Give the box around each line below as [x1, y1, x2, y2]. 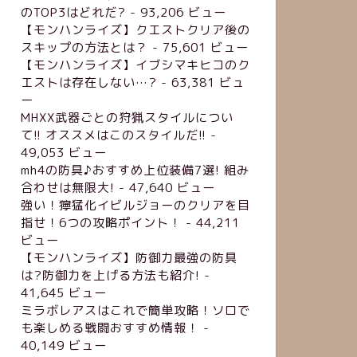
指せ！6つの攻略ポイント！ [20, 214, 182, 231]
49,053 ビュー [20, 143, 107, 161]
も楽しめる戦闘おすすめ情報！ [20, 319, 199, 336]
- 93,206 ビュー [125, 3, 226, 21]
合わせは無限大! [20, 178, 115, 196]
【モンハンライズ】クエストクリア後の [20, 21, 250, 38]
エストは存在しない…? [20, 73, 157, 91]
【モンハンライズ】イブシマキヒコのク [20, 56, 250, 73]
